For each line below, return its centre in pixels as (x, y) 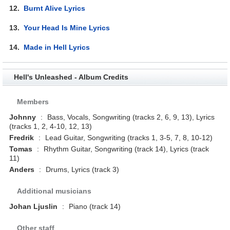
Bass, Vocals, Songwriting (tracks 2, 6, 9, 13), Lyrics (130, 117)
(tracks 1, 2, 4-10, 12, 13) (51, 126)
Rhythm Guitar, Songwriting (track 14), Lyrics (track (126, 149)
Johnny (23, 117)
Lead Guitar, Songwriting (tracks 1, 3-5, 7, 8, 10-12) (128, 137)
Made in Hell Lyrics (57, 47)
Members (33, 101)
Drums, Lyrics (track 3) (82, 169)
